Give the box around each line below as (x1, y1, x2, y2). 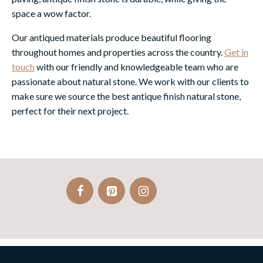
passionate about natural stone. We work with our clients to (12, 76, 249, 87)
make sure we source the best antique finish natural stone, (12, 90, 241, 102)
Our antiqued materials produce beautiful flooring (12, 32, 211, 43)
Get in (224, 46, 248, 58)
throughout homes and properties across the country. (12, 46, 224, 58)
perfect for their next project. (12, 105, 129, 117)
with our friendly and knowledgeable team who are (35, 61, 238, 73)
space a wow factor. (12, 8, 91, 19)
